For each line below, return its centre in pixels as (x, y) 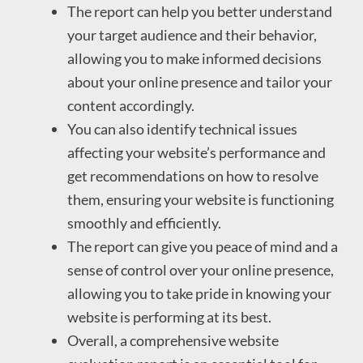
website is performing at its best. (170, 316)
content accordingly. (131, 105)
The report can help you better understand (200, 11)
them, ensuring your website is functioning (201, 199)
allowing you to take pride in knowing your (200, 293)
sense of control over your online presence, (201, 269)
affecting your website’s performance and (197, 152)
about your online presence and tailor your (200, 81)
